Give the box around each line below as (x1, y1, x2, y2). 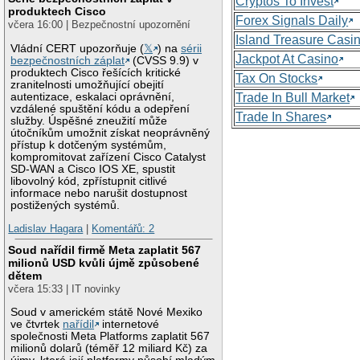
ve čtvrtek (10, 317, 63, 330)
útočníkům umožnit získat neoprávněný (10, 126, 211, 139)
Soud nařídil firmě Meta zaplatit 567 (8, 243, 202, 256)
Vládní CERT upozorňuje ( (10, 42, 145, 55)
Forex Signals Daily (235, 13, 349, 27)
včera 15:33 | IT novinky (8, 282, 121, 295)
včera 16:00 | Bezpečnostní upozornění (8, 18, 191, 31)
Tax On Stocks (235, 71, 318, 85)
